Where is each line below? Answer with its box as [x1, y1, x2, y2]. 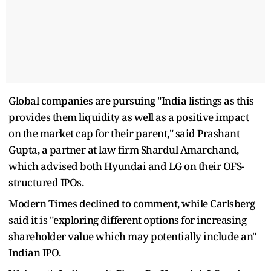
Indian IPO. [8, 245, 61, 260]
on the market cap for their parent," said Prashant [8, 126, 240, 140]
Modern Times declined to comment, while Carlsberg [8, 196, 255, 211]
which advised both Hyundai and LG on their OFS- [8, 158, 244, 173]
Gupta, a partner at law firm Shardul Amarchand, [8, 142, 239, 157]
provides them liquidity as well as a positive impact [8, 109, 249, 124]
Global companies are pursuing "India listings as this [8, 93, 254, 108]
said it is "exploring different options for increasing [8, 212, 246, 227]
